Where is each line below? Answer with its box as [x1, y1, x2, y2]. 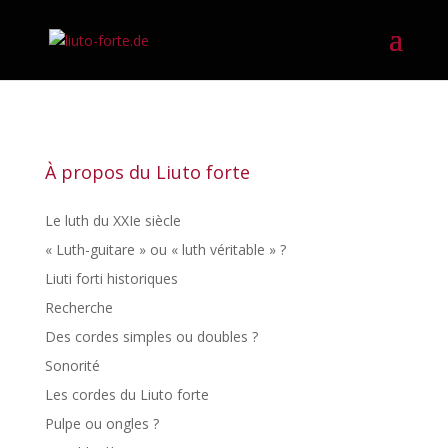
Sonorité [44, 356, 100, 375]
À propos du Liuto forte [44, 160, 250, 184]
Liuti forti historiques [44, 269, 178, 288]
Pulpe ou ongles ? [44, 414, 159, 433]
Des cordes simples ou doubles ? [44, 327, 258, 346]
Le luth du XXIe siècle [44, 211, 181, 230]
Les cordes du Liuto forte [44, 385, 209, 404]
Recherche [44, 298, 113, 317]
